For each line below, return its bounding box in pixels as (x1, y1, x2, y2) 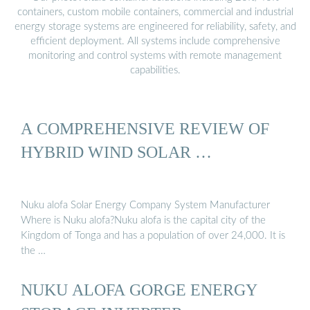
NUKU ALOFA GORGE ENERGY (21, 280, 257, 299)
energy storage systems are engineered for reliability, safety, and (14, 21, 296, 32)
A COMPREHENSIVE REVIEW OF (21, 119, 269, 138)
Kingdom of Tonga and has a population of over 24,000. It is (21, 230, 285, 241)
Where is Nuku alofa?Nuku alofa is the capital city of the (21, 215, 266, 226)
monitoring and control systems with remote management (28, 50, 282, 61)
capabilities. (129, 64, 181, 75)
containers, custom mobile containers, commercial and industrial (17, 6, 293, 17)
